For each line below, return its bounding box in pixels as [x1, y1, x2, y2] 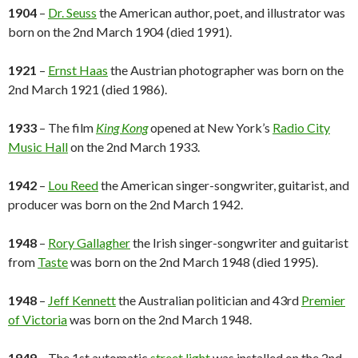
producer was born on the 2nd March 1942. [8, 197, 243, 213]
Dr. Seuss [48, 5, 97, 21]
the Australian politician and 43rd [116, 292, 301, 308]
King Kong [96, 120, 148, 136]
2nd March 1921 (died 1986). [8, 82, 167, 97]
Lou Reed [48, 177, 98, 193]
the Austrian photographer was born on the [108, 62, 344, 78]
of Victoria [8, 312, 67, 328]
